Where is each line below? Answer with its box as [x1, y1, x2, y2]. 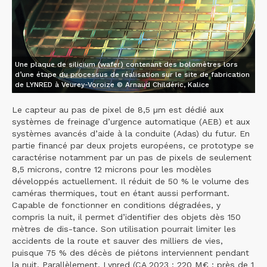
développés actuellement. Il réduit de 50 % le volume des [12, 176, 249, 187]
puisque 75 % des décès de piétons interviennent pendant [12, 248, 249, 258]
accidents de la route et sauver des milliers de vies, [12, 236, 223, 246]
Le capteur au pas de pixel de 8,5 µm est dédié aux [12, 105, 224, 115]
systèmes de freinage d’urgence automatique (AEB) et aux [12, 117, 250, 127]
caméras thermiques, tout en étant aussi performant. [12, 188, 229, 198]
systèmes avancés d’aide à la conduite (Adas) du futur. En [12, 129, 250, 139]
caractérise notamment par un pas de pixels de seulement [12, 153, 252, 163]
